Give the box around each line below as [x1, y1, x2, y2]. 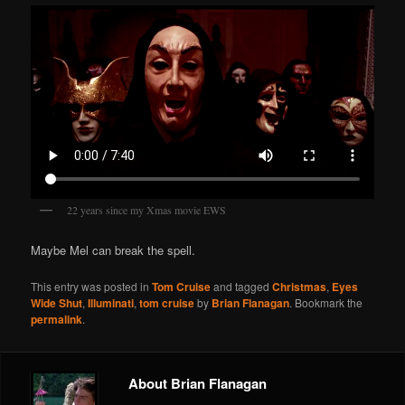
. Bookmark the [289, 295, 363, 311]
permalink [31, 311, 83, 328]
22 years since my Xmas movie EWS [67, 202, 227, 217]
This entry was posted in [31, 278, 153, 295]
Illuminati [88, 295, 135, 312]
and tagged [211, 278, 273, 295]
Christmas [272, 278, 327, 296]
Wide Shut [31, 295, 83, 312]
